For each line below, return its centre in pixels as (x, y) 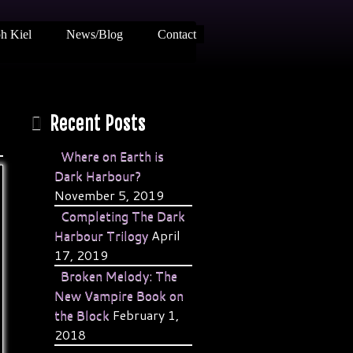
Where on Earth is (112, 156)
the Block (82, 315)
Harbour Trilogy (101, 235)
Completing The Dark (123, 216)
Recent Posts (97, 123)
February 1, (145, 315)
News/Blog (94, 34)
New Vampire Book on (119, 295)
